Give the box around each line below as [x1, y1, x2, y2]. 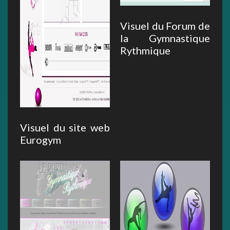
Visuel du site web [20, 121, 110, 134]
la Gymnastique [120, 32, 210, 45]
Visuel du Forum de [120, 20, 210, 32]
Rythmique [120, 44, 170, 57]
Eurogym [20, 133, 61, 146]
